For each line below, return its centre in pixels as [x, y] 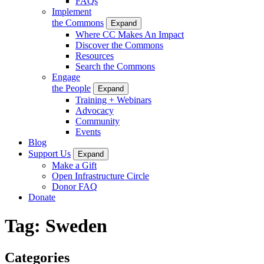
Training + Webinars [113, 100]
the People [71, 88]
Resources [95, 55]
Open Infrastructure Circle [100, 176]
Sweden [76, 226]
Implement [72, 11]
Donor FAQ [75, 186]
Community [98, 121]
